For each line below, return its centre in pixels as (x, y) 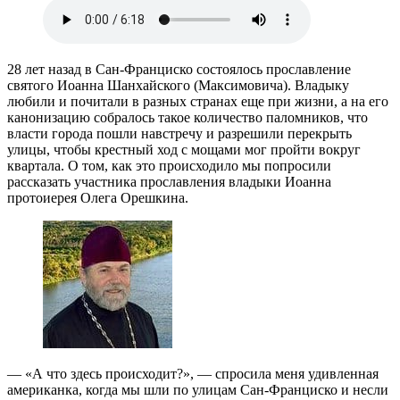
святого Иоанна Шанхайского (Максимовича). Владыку (178, 85)
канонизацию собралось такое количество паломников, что (187, 117)
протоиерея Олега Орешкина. (98, 197)
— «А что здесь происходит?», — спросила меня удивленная (193, 373)
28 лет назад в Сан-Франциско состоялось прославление (179, 69)
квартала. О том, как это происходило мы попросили (169, 165)
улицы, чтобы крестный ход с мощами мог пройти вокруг (184, 149)
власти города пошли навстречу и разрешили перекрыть (179, 133)
